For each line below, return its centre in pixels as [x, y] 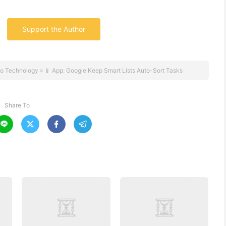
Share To [17, 105]
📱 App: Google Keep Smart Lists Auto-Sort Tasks [113, 70]
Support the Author [54, 29]
